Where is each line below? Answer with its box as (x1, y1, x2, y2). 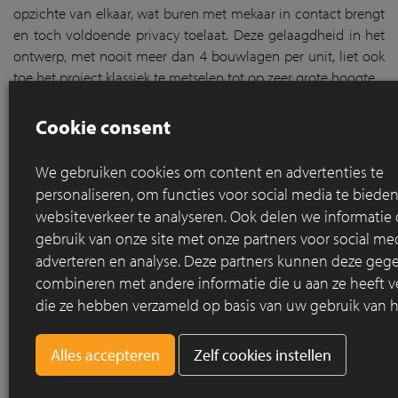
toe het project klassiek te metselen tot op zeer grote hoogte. (13, 67, 378, 86)
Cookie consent (36, 114, 171, 139)
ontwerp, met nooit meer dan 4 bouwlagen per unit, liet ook (13, 45, 385, 65)
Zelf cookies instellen (194, 345, 331, 365)
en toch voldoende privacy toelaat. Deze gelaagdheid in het (13, 24, 385, 44)
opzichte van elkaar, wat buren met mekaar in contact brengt (13, 3, 385, 22)
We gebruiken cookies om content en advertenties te (36, 162, 384, 182)
